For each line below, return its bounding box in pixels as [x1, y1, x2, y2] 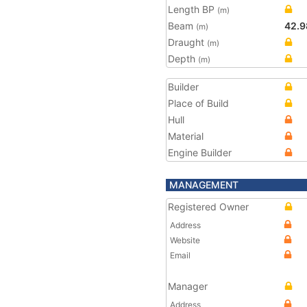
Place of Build [168, 97, 229, 109]
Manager [168, 280, 208, 292]
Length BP [168, 3, 217, 15]
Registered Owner [168, 201, 249, 212]
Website [170, 235, 200, 245]
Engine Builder [168, 147, 232, 158]
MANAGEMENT [169, 179, 238, 191]
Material [168, 130, 204, 142]
